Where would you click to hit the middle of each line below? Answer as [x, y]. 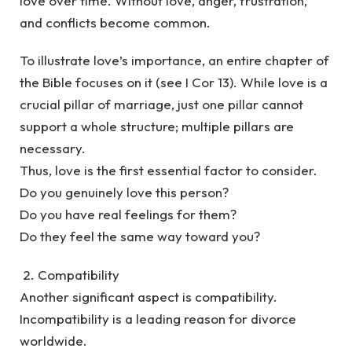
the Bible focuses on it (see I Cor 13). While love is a [174, 82]
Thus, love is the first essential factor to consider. [169, 170]
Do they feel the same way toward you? [140, 236]
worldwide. [55, 340]
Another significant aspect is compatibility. [150, 296]
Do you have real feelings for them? [128, 214]
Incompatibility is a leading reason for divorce [158, 318]
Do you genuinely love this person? [126, 192]
